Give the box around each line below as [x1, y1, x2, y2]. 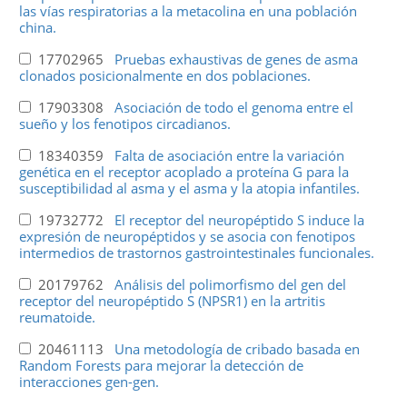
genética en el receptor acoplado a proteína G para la [18, 162, 349, 181]
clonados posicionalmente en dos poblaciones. [18, 65, 311, 84]
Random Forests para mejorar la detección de [18, 355, 303, 374]
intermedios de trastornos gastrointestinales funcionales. [18, 243, 374, 262]
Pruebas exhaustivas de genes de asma [114, 49, 358, 68]
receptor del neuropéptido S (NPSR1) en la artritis [18, 291, 325, 310]
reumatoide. [18, 307, 95, 326]
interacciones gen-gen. [18, 372, 159, 391]
